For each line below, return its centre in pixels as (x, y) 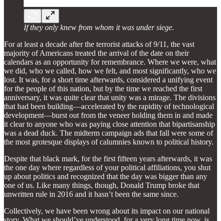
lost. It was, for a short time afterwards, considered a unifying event (108, 79)
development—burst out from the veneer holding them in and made (108, 115)
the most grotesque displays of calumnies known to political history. (109, 142)
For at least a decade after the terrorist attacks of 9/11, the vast (99, 44)
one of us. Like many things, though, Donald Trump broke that (102, 185)
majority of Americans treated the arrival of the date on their (96, 53)
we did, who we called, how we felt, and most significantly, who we (110, 71)
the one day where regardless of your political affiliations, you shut (107, 167)
